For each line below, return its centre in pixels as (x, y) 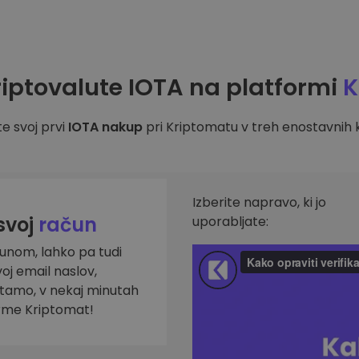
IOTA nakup (105, 127)
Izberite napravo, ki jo (259, 202)
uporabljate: (230, 222)
